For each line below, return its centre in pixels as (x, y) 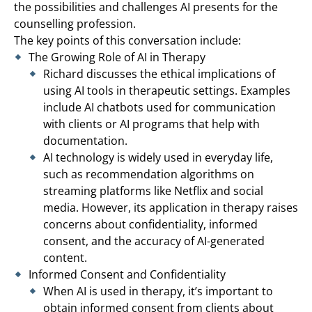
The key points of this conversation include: (127, 40)
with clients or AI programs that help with (151, 124)
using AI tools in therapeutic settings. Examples (167, 90)
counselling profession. (75, 23)
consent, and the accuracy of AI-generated (154, 241)
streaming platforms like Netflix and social (153, 190)
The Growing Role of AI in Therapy (117, 57)
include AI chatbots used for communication (159, 107)
